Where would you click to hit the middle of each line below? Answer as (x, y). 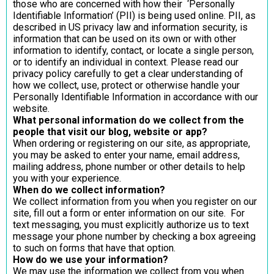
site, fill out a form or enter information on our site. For (129, 213)
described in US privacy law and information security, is (130, 27)
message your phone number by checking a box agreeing (134, 236)
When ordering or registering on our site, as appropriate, (131, 143)
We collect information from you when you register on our (135, 201)
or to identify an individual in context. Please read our (126, 62)
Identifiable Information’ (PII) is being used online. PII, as (134, 15)
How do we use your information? (91, 259)
